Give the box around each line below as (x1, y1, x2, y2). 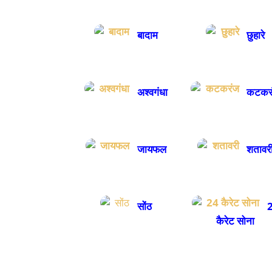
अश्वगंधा (134, 84, 168, 99)
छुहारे (244, 27, 265, 42)
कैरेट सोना (216, 213, 255, 228)
